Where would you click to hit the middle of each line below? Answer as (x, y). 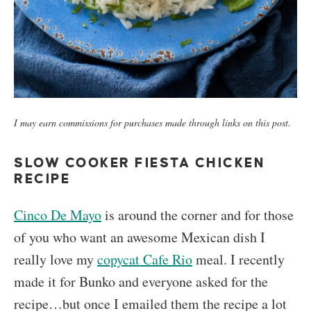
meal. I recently (238, 260)
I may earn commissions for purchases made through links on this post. (152, 123)
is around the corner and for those (197, 215)
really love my (56, 260)
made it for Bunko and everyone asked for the (141, 282)
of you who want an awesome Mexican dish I (140, 237)
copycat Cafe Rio (145, 260)
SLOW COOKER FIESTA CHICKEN (140, 163)
